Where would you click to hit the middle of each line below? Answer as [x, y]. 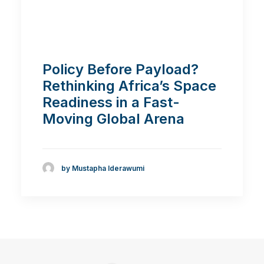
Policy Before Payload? [121, 70]
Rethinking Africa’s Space [129, 86]
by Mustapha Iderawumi [103, 168]
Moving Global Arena [113, 119]
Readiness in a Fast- [111, 103]
